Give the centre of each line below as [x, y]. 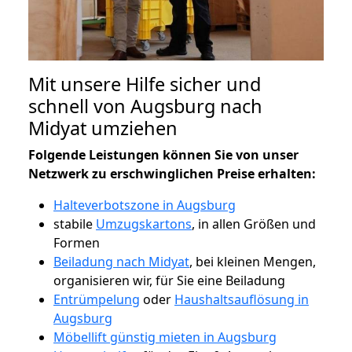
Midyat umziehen [103, 128]
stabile [75, 224]
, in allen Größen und [254, 224]
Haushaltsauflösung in [242, 299]
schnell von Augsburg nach [145, 106]
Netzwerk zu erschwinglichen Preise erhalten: [172, 173]
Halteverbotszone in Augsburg [145, 205]
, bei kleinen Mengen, [253, 261]
